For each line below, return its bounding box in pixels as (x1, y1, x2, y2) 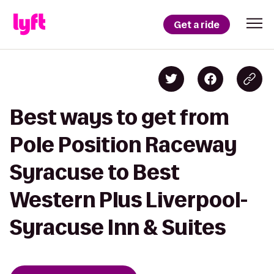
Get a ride (174, 18, 220, 31)
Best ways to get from (10, 106, 229, 128)
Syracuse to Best (10, 161, 180, 183)
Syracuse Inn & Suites (10, 216, 226, 239)
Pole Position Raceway (10, 133, 237, 156)
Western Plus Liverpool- (10, 188, 248, 211)
